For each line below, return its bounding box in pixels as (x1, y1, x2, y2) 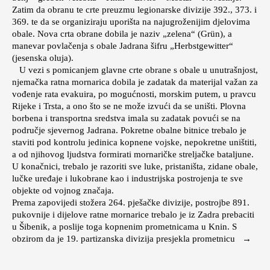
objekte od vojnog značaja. (12, 186, 114, 196)
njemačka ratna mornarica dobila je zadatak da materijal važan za (12, 77, 258, 87)
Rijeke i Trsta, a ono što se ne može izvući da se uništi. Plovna (12, 101, 246, 111)
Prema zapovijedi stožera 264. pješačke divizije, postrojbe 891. (12, 198, 250, 208)
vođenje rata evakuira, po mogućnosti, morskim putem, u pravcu (12, 89, 256, 99)
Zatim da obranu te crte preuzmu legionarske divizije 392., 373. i (12, 5, 257, 15)
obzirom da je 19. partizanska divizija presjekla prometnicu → (12, 234, 251, 244)
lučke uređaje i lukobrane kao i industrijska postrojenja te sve (12, 174, 243, 184)
